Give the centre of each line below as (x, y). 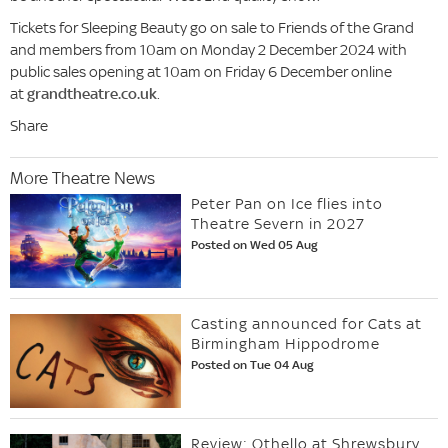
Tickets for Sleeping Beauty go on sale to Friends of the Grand (212, 28)
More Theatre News (82, 178)
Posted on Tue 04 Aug (253, 365)
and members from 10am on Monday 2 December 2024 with (208, 50)
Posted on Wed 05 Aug (255, 245)
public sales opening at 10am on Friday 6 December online (201, 72)
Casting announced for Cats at (307, 324)
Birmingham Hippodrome (286, 344)
